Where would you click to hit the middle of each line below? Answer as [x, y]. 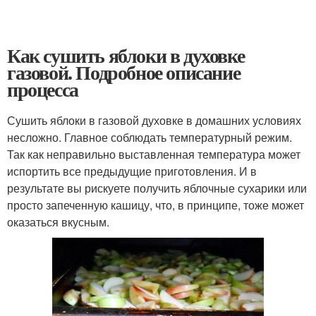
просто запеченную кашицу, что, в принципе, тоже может [156, 205]
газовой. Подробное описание [124, 72]
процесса [43, 89]
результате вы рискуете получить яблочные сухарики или [157, 188]
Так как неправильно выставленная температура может [154, 154]
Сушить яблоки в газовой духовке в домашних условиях [154, 120]
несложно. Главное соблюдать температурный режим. [150, 137]
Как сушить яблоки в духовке [126, 55]
